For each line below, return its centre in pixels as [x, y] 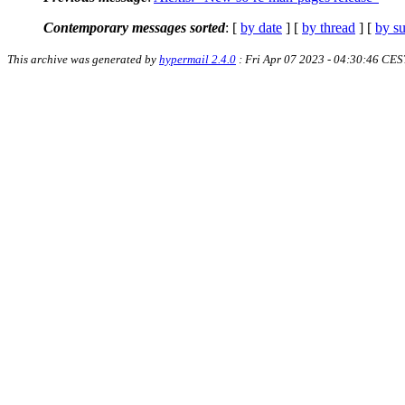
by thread [329, 27]
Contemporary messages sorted [134, 27]
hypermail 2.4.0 [198, 59]
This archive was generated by [83, 59]
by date [261, 27]
